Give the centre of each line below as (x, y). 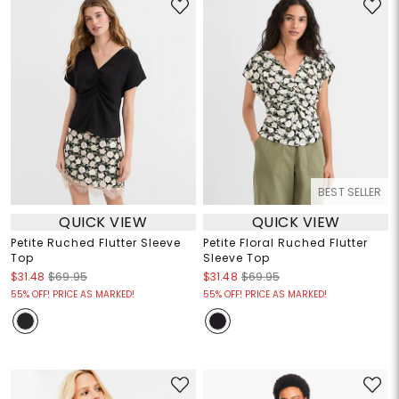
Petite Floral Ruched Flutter (285, 243)
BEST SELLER (350, 192)
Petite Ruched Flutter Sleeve (95, 243)
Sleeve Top (236, 258)
